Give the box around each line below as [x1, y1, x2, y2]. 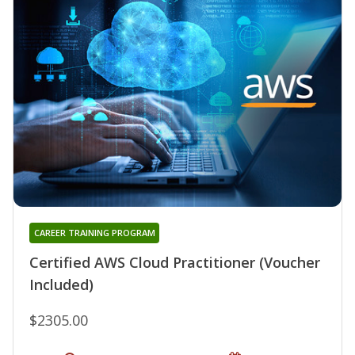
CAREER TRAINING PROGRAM [33, 226, 155, 239]
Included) [29, 274, 94, 294]
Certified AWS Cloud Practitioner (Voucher [29, 252, 320, 272]
